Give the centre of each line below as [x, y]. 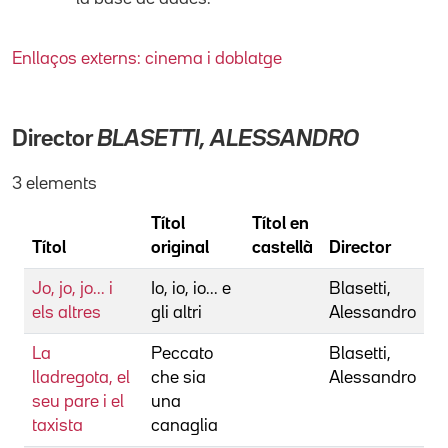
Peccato [182, 353]
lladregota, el [81, 377]
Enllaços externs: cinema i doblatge [147, 58]
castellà [282, 247]
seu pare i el [78, 401]
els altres [66, 312]
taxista [57, 425]
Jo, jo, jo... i [72, 288]
